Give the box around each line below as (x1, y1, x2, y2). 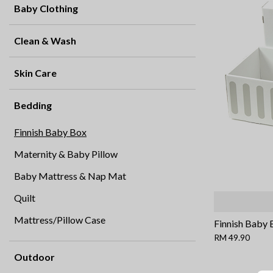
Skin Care (14, 67, 57, 79)
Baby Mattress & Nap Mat (14, 170, 126, 182)
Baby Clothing (14, 2, 78, 15)
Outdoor (14, 251, 55, 263)
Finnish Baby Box (14, 126, 87, 138)
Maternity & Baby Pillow (14, 148, 118, 160)
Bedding (14, 99, 52, 112)
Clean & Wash (14, 35, 76, 47)
